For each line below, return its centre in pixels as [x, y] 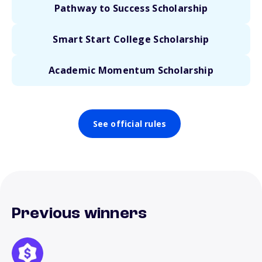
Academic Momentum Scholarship [131, 70]
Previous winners [80, 214]
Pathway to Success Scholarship [131, 8]
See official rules [130, 124]
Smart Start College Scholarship [131, 39]
